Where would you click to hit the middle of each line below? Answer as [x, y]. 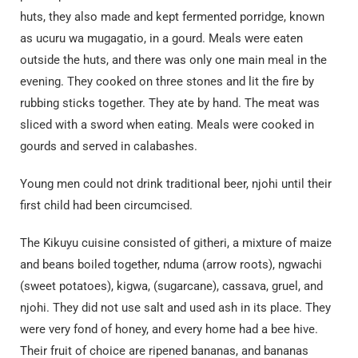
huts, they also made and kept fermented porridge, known [172, 17]
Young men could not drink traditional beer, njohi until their [176, 184]
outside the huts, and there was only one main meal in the [173, 60]
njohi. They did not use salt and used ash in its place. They [175, 308]
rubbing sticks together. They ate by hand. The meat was [170, 103]
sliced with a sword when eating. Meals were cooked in [167, 125]
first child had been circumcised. [106, 205]
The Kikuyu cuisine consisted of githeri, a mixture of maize [176, 243]
